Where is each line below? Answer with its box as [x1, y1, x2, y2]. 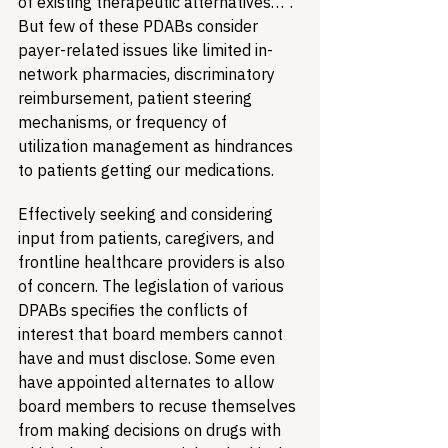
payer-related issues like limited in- [18, 40, 273, 60]
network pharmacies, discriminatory [18, 64, 279, 84]
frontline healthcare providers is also [18, 252, 289, 272]
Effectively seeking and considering [18, 204, 277, 224]
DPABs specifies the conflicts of [18, 300, 252, 320]
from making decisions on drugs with [18, 420, 285, 440]
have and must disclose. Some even [18, 348, 279, 368]
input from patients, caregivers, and [18, 228, 278, 248]
